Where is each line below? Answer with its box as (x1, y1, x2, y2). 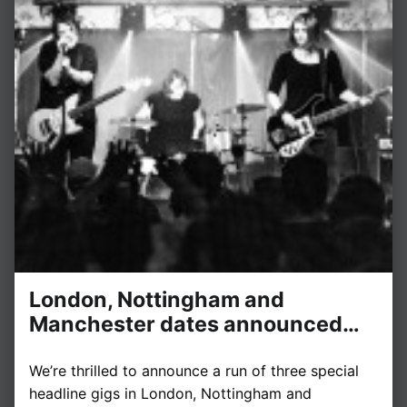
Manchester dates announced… (29, 311, 360, 338)
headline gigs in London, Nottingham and (29, 384, 312, 403)
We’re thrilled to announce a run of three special (29, 362, 359, 381)
